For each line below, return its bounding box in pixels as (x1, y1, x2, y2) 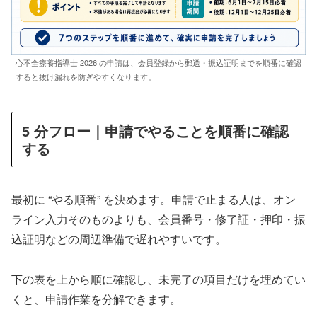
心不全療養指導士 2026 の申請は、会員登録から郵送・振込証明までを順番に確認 (16, 56, 301, 68)
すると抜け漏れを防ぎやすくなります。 (16, 70, 156, 82)
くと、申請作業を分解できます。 (11, 290, 181, 307)
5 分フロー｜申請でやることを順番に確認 (22, 120, 289, 141)
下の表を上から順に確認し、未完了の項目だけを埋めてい (11, 270, 306, 287)
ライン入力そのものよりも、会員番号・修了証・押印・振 (11, 211, 306, 228)
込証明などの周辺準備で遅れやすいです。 (11, 231, 226, 248)
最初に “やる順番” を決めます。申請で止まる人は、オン (11, 191, 296, 208)
